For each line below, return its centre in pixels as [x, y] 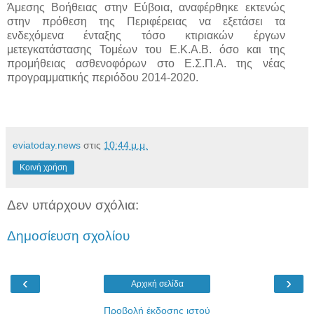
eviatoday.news [47, 145]
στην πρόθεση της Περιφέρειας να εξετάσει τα [146, 22]
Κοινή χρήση [43, 168]
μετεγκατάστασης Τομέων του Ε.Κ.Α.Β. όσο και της [146, 50]
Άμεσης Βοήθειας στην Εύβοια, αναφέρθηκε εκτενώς [146, 8]
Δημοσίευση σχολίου [68, 235]
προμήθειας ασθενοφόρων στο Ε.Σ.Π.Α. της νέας [146, 64]
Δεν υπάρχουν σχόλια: [73, 205]
